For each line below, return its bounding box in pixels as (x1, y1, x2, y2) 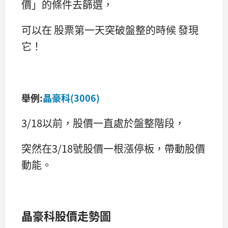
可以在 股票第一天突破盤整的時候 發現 (21, 22, 198, 38)
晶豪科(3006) (43, 91, 100, 104)
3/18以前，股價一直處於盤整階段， (21, 115, 185, 130)
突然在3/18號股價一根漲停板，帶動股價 (21, 140, 205, 156)
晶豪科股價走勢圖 (21, 207, 111, 224)
